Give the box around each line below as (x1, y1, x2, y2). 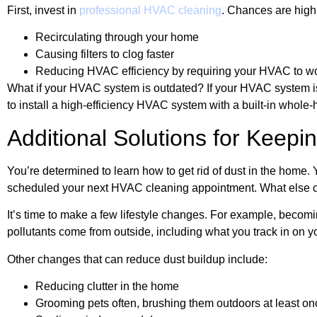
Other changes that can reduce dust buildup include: (7, 253, 267, 265)
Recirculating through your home (35, 31, 199, 44)
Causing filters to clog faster (35, 48, 174, 61)
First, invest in (7, 4, 79, 17)
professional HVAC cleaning (79, 4, 221, 17)
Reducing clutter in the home (35, 279, 179, 292)
